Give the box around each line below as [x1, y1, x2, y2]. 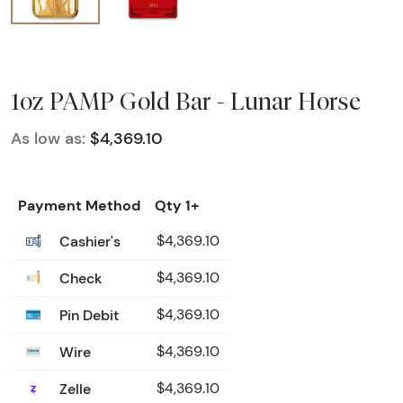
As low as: [11, 128, 85, 148]
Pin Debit [56, 305, 119, 324]
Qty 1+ [155, 195, 200, 214]
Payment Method [18, 195, 140, 214]
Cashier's [56, 231, 121, 250]
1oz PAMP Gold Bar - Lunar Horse [11, 85, 361, 115]
